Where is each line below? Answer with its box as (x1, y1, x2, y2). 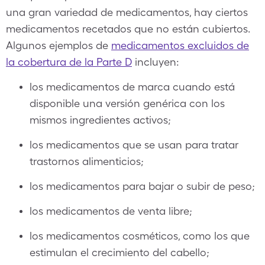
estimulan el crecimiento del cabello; (30, 246, 209, 258)
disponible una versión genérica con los (30, 97, 225, 109)
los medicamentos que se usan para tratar (30, 138, 238, 151)
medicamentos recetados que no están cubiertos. (6, 22, 250, 35)
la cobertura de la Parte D (6, 56, 132, 68)
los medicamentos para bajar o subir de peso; (30, 180, 255, 192)
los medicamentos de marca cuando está (30, 80, 235, 93)
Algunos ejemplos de (6, 39, 111, 51)
